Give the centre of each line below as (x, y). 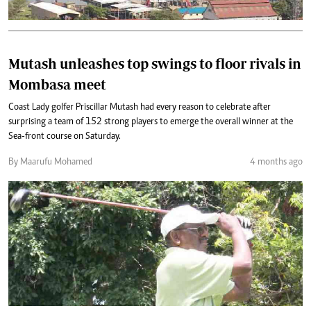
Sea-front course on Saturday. (65, 136)
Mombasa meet (57, 84)
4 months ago (276, 162)
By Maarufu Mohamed (50, 162)
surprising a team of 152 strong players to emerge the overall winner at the (151, 122)
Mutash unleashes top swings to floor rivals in (155, 63)
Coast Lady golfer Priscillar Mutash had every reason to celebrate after (140, 107)
